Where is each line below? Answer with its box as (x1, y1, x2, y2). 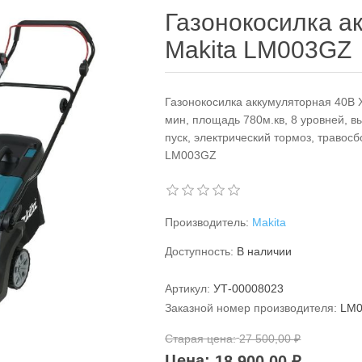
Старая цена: (165, 331, 237, 345)
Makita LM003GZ (165, 36, 352, 63)
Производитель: (165, 216, 250, 229)
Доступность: (165, 245, 234, 258)
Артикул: (165, 282, 211, 295)
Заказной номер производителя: (165, 301, 338, 314)
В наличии (237, 245, 293, 258)
